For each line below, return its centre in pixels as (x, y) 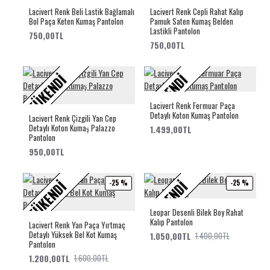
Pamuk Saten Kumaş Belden (191, 21)
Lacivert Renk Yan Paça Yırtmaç (77, 224)
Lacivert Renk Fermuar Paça (192, 105)
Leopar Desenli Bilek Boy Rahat (196, 212)
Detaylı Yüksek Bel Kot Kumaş (73, 234)
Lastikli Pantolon (175, 30)
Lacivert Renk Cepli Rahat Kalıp (196, 11)
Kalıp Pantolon (171, 221)
